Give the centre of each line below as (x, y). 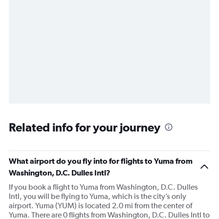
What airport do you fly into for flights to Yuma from (101, 161)
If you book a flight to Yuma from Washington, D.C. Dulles (103, 187)
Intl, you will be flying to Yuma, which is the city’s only (98, 197)
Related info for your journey (85, 127)
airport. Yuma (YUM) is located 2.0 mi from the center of (100, 206)
